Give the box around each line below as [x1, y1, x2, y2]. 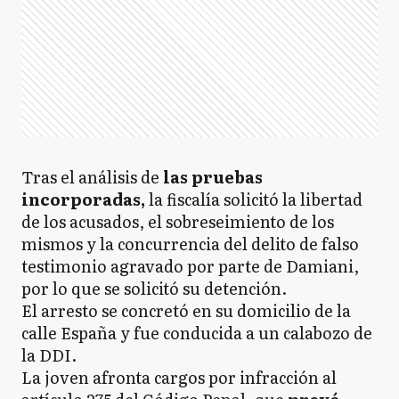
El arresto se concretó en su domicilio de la [21, 298, 351, 322]
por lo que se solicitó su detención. [21, 276, 287, 300]
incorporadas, [21, 187, 145, 211]
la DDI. [21, 343, 77, 367]
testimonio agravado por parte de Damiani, [21, 254, 359, 278]
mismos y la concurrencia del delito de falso [21, 232, 359, 256]
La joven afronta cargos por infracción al [21, 365, 337, 389]
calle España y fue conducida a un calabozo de [21, 321, 372, 345]
